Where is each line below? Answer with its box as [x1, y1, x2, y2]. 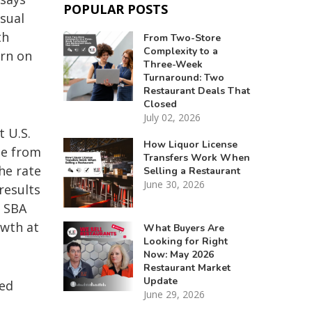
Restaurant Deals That [143, 84, 250, 97]
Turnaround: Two [143, 70, 224, 84]
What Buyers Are [143, 221, 224, 235]
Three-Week [143, 57, 203, 71]
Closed [143, 97, 177, 111]
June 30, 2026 [143, 177, 205, 191]
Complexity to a [143, 44, 218, 58]
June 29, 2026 [143, 287, 205, 301]
